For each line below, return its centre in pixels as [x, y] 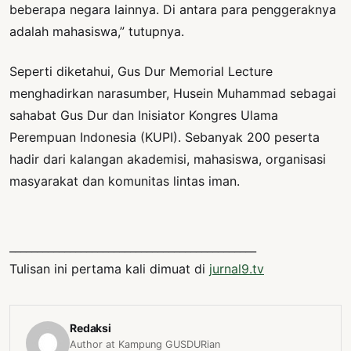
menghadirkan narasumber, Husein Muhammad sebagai [173, 93]
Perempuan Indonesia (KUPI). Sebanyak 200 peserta [165, 137]
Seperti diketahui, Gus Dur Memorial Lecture [141, 71]
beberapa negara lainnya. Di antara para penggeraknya [173, 10]
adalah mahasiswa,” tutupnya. [97, 32]
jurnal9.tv [237, 268]
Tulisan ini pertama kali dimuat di [109, 268]
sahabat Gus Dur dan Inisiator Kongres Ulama [144, 115]
